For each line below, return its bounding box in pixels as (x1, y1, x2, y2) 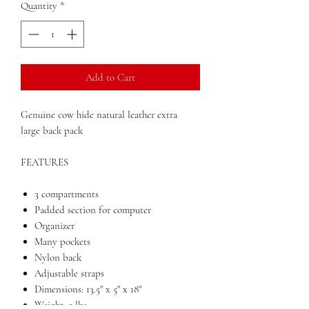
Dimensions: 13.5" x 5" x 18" (34, 282, 141, 295)
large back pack (21, 123, 86, 137)
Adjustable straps (34, 266, 104, 279)
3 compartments (34, 187, 99, 200)
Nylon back (34, 250, 81, 263)
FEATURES (21, 155, 68, 168)
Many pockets (34, 235, 90, 248)
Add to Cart (86, 70, 135, 83)
